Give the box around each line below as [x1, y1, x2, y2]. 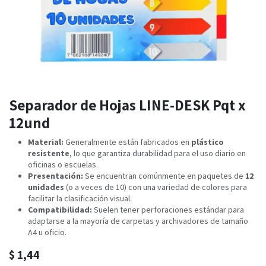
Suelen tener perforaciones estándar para [92, 204, 244, 216]
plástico [191, 137, 224, 148]
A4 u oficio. [28, 227, 66, 238]
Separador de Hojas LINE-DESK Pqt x [9, 95, 246, 115]
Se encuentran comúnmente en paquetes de [83, 170, 245, 182]
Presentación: [28, 170, 83, 182]
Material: [28, 137, 64, 148]
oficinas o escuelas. [28, 159, 98, 170]
